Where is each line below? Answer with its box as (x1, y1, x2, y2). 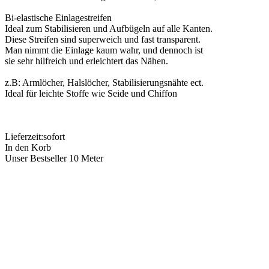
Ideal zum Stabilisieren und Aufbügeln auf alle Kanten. (5, 23, 213, 34)
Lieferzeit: (5, 131, 43, 142)
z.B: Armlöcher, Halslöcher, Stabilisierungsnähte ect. (5, 77, 204, 88)
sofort (43, 131, 65, 142)
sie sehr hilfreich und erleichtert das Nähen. (5, 55, 168, 66)
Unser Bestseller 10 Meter (5, 153, 103, 163)
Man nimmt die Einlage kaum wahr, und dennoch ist (5, 44, 203, 55)
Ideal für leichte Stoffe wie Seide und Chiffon (5, 88, 177, 98)
